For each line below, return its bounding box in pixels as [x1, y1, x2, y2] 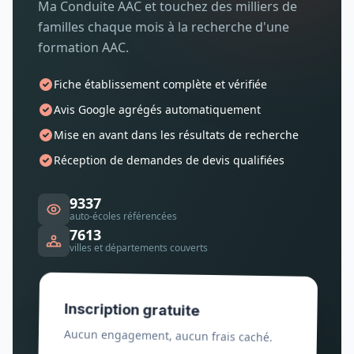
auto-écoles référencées [70, 209, 177, 223]
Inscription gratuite [62, 306, 198, 326]
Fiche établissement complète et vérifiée [54, 77, 267, 92]
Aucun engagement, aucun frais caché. [62, 331, 272, 350]
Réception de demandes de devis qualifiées [54, 153, 284, 168]
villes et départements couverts [70, 241, 208, 254]
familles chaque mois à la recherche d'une [38, 18, 289, 36]
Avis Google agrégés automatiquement [54, 102, 261, 117]
